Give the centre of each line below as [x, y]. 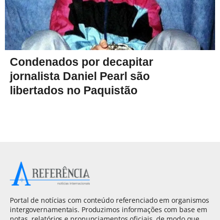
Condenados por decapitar [82, 62]
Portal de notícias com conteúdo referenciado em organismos [110, 200]
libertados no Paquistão [74, 91]
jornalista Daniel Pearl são [80, 76]
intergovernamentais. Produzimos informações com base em [109, 210]
